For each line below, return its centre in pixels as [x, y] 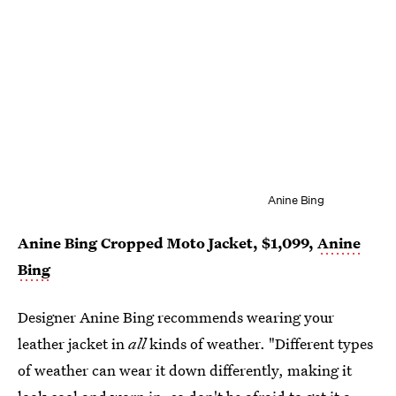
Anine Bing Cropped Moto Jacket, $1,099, [168, 242]
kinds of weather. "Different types [259, 343]
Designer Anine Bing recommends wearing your [176, 316]
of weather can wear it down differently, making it [185, 369]
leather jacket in [73, 343]
